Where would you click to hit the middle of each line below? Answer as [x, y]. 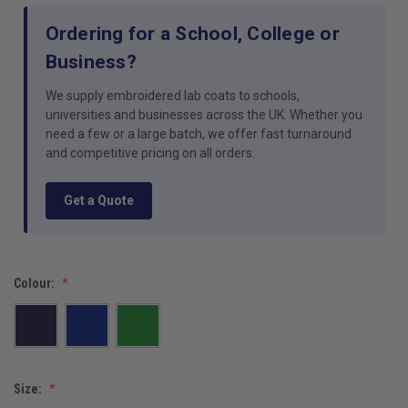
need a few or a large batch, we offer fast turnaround [198, 133]
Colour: [36, 283]
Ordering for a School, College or [192, 33]
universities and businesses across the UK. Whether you [204, 114]
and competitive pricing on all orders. [150, 153]
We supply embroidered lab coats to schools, [172, 95]
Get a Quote [98, 200]
